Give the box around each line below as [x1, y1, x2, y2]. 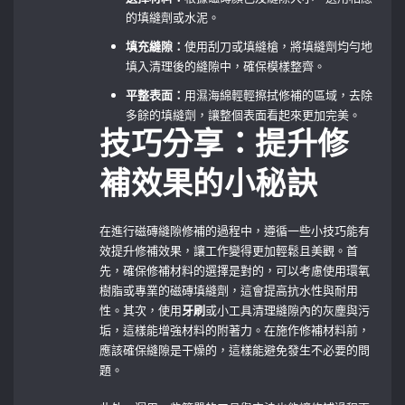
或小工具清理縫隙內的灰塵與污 [205, 301, 371, 318]
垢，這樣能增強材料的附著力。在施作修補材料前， [99, 321, 371, 338]
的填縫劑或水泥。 [126, 8, 221, 25]
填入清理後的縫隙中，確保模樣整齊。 [126, 57, 326, 74]
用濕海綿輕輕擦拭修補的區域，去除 [184, 86, 373, 103]
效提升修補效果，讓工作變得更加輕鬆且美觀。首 [99, 241, 359, 259]
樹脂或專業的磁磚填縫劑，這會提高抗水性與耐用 [99, 281, 359, 298]
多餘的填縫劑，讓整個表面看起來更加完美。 [126, 106, 362, 123]
